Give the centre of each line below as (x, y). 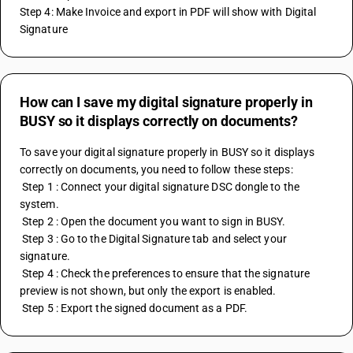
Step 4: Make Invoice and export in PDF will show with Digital (168, 12)
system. (39, 204)
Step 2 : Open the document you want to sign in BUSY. (154, 221)
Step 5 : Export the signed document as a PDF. (135, 308)
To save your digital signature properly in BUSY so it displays (167, 152)
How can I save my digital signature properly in (166, 102)
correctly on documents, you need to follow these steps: (156, 169)
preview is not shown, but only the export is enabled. (148, 291)
